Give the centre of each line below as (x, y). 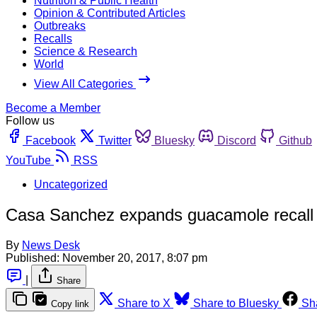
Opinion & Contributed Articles (110, 13)
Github (295, 140)
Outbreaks (60, 25)
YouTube (28, 160)
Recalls (53, 38)
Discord (237, 140)
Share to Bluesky (236, 303)
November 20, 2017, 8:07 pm (135, 258)
